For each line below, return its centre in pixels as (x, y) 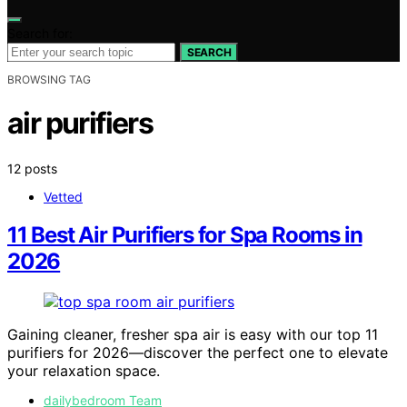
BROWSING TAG (49, 79)
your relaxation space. (84, 371)
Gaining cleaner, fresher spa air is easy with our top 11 (193, 335)
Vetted (63, 196)
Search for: (40, 33)
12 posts (32, 168)
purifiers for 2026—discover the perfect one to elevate (198, 353)
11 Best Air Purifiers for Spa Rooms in (185, 235)
